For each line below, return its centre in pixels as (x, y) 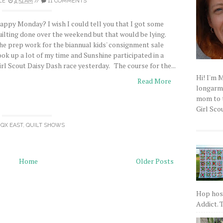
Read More (154, 81)
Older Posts (155, 161)
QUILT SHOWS (45, 125)
